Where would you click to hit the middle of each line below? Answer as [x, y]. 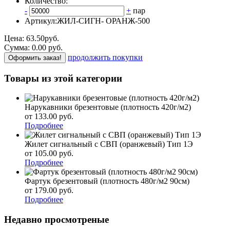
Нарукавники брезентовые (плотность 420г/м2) [108, 107]
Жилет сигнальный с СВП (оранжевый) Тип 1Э [109, 144]
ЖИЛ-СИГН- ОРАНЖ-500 [103, 21]
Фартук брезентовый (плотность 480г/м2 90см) [107, 181]
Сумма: [18, 47]
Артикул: [41, 21]
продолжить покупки [105, 57]
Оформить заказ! [35, 57]
